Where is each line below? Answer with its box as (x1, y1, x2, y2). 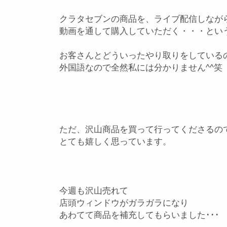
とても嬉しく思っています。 (59, 136, 171, 146)
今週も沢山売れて (59, 186, 128, 196)
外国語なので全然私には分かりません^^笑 (59, 63, 222, 72)
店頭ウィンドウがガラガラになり (59, 198, 188, 208)
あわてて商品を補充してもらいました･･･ (59, 210, 219, 220)
